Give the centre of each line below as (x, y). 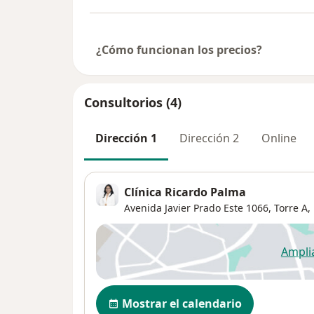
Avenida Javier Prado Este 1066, (198, 207)
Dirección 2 (209, 138)
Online (279, 138)
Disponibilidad (139, 292)
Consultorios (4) (133, 103)
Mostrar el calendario (182, 303)
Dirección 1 (126, 138)
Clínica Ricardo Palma (185, 192)
